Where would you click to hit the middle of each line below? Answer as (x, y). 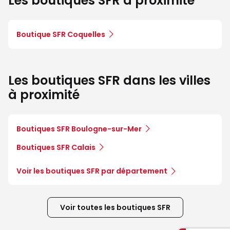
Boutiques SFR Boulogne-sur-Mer (79, 129)
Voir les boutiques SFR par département (92, 171)
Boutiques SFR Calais (56, 148)
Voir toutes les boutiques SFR (115, 208)
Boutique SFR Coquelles (61, 35)
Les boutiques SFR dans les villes (109, 81)
